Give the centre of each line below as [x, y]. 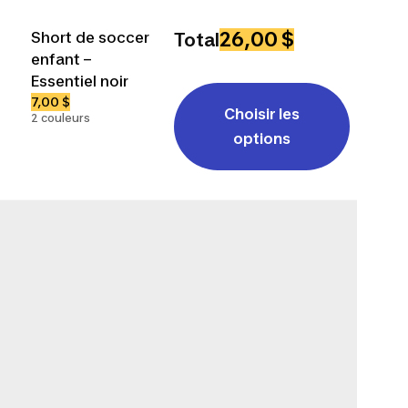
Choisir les [262, 113]
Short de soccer [91, 37]
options [262, 138]
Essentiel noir [80, 81]
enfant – [61, 59]
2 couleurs [61, 117]
